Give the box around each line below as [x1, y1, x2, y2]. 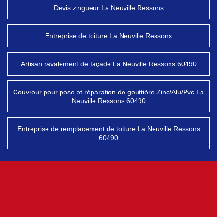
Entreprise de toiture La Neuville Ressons [45, 32, 172, 40]
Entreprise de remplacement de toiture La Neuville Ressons [17, 125, 200, 133]
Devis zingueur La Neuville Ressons [53, 4, 164, 12]
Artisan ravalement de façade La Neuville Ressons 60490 [20, 60, 197, 68]
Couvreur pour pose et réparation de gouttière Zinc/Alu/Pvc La [13, 88, 204, 96]
